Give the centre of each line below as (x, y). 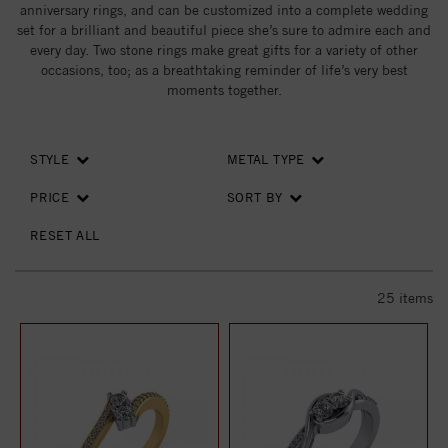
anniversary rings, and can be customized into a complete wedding (224, 10)
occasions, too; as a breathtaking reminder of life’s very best (224, 70)
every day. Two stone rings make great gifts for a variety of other (224, 50)
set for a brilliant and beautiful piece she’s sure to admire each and (224, 30)
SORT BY (254, 197)
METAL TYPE (268, 159)
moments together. (224, 90)
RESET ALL (65, 235)
